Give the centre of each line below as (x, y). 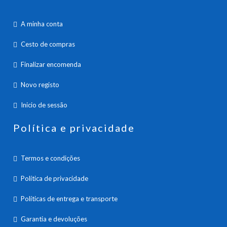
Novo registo (40, 84)
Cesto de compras (48, 44)
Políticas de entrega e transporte (69, 198)
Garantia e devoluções (54, 219)
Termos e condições (51, 158)
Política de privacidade (55, 178)
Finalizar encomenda (51, 64)
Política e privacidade (74, 127)
